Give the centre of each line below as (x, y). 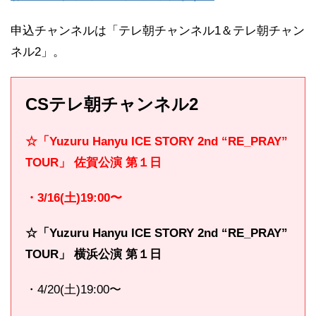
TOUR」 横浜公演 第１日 (93, 255)
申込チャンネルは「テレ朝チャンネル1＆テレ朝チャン (158, 31)
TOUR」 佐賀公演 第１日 (93, 163)
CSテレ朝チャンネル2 (112, 104)
